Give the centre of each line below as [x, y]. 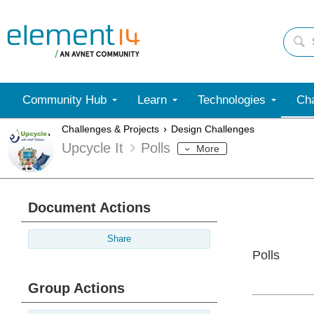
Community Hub [64, 100]
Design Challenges [212, 129]
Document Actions [89, 207]
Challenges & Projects [110, 129]
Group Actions [76, 288]
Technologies [232, 100]
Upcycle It [93, 148]
